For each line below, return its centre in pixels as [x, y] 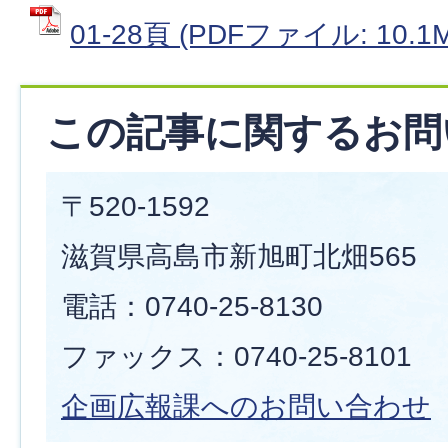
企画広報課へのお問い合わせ [246, 406]
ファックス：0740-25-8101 [236, 356]
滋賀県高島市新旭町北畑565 [239, 256]
